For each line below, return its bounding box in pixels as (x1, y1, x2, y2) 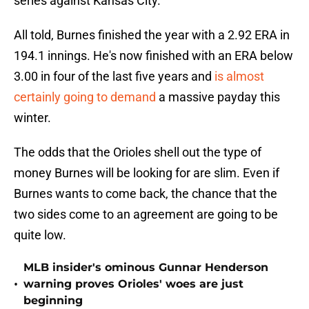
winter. (14, 110, 51, 126)
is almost (215, 69, 264, 84)
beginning (23, 294, 83, 308)
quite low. (14, 228, 66, 243)
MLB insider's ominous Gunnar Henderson (23, 261, 268, 275)
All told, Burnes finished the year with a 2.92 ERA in (14, 28, 290, 43)
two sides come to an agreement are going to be (14, 207, 278, 222)
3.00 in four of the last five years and (14, 69, 215, 84)
